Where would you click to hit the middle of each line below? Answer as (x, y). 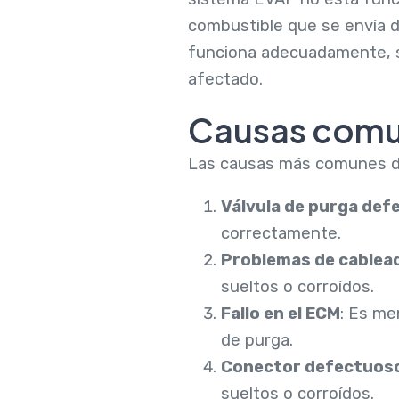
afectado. (225, 80)
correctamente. (281, 234)
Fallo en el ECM (280, 314)
